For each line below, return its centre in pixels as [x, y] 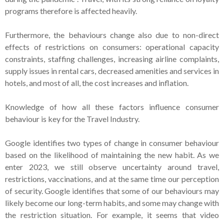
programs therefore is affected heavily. [72, 10]
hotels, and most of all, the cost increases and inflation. [97, 82]
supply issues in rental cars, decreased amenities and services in [112, 70]
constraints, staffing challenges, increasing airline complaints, [112, 58]
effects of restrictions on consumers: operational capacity [112, 46]
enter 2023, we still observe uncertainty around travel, [112, 166]
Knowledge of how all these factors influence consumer [112, 106]
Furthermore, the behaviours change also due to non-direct [112, 34]
